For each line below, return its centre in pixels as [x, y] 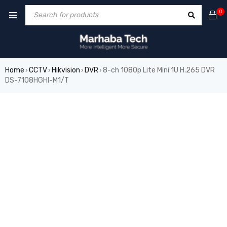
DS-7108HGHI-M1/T [37, 80]
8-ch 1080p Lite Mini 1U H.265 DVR [159, 70]
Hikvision [66, 70]
